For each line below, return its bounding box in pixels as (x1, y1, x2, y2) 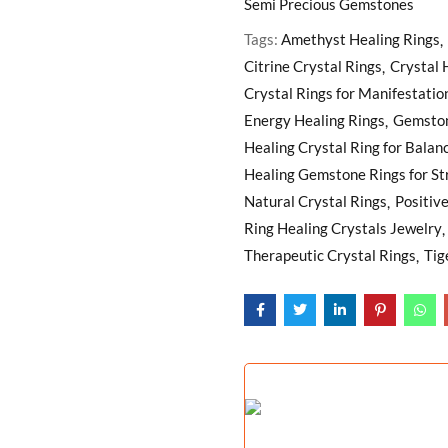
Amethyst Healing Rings (281, 29, 440, 48)
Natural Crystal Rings (244, 191, 387, 210)
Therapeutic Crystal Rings (244, 245, 416, 264)
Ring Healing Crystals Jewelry (244, 218, 442, 237)
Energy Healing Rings (244, 110, 385, 129)
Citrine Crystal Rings (244, 56, 382, 75)
